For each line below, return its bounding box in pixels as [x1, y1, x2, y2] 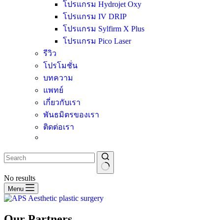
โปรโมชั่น [43, 61, 78, 70]
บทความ [43, 74, 73, 82]
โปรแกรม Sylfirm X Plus [63, 25, 144, 33]
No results [4, 173, 35, 182]
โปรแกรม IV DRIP [63, 12, 127, 21]
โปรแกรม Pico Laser [63, 37, 131, 46]
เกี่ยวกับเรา [43, 98, 81, 107]
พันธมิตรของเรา [43, 110, 99, 119]
